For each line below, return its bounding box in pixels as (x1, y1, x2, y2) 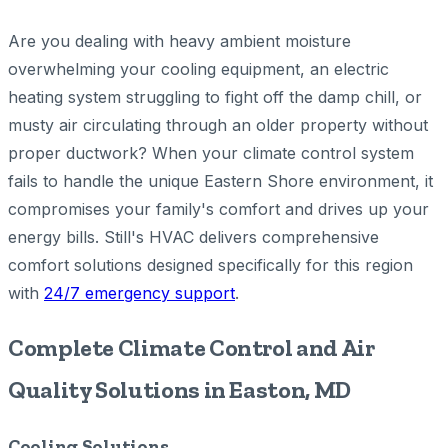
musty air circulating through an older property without (8, 114, 428, 135)
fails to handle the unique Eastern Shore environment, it (8, 170, 433, 191)
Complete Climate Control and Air (8, 332, 375, 362)
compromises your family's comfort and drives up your (8, 198, 429, 219)
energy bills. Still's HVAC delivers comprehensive (8, 226, 379, 247)
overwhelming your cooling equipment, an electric (8, 58, 389, 79)
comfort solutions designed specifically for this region (8, 254, 413, 275)
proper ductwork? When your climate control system (8, 142, 414, 163)
